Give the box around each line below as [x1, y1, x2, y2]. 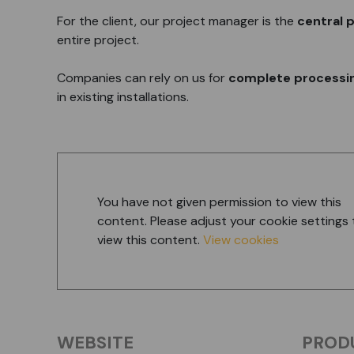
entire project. [57, 32, 139, 48]
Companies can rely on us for [57, 70, 228, 86]
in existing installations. [57, 88, 189, 105]
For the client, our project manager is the [57, 13, 294, 29]
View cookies [203, 232, 279, 248]
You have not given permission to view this [97, 194, 341, 210]
